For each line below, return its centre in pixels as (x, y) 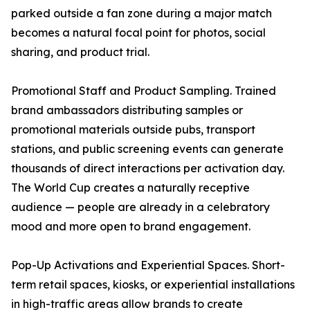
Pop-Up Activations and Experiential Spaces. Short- (148, 265)
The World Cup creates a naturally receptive (130, 188)
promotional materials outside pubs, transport (133, 129)
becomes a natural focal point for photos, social (138, 33)
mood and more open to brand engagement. (131, 226)
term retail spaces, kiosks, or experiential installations (153, 284)
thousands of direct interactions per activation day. (148, 168)
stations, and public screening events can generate (147, 149)
